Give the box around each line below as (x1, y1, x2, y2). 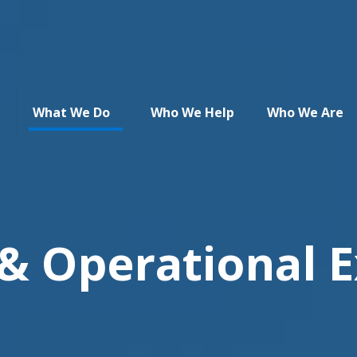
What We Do (33, 104, 110, 121)
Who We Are (267, 104, 343, 121)
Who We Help (151, 104, 234, 121)
